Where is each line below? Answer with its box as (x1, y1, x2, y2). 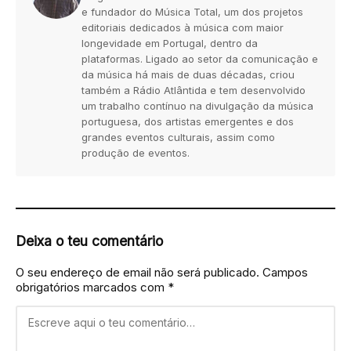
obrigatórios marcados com (16, 279, 168, 295)
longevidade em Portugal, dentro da (81, 36, 258, 49)
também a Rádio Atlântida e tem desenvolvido (81, 83, 306, 96)
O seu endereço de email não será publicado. (16, 264, 259, 280)
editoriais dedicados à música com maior (81, 20, 284, 34)
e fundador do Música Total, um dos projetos (81, 5, 303, 18)
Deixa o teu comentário (16, 232, 163, 249)
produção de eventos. (81, 146, 190, 159)
